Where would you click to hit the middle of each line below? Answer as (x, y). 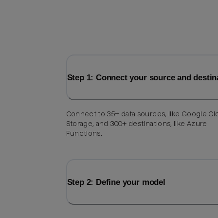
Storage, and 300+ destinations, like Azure (136, 124)
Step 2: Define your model (116, 182)
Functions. (84, 134)
